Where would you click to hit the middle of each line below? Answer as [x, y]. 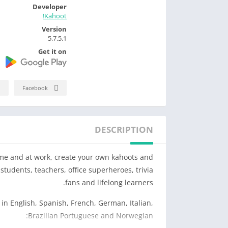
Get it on [52, 51]
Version [54, 29]
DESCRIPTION [124, 130]
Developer [50, 6]
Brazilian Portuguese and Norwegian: [91, 216]
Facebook [35, 88]
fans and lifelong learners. [109, 183]
